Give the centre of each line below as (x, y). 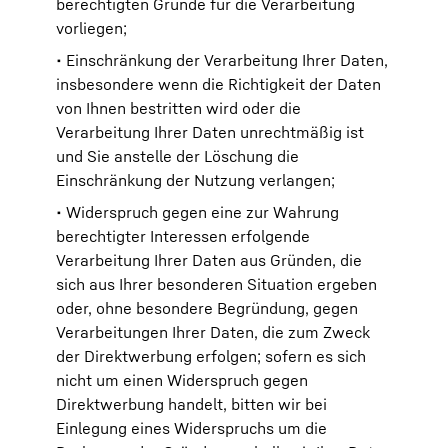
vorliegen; (91, 28)
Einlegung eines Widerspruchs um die (191, 428)
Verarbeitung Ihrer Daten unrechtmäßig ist (210, 132)
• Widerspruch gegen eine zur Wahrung (197, 212)
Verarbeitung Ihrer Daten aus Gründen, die (209, 260)
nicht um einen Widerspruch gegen (182, 380)
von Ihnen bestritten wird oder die (178, 108)
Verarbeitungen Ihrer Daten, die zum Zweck (213, 332)
